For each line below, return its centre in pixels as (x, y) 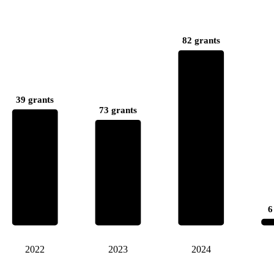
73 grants (118, 110)
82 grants (201, 40)
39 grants (35, 99)
